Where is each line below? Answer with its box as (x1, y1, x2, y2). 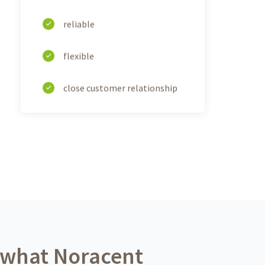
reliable (63, 17, 95, 30)
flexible (63, 49, 95, 62)
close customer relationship (63, 81, 178, 93)
